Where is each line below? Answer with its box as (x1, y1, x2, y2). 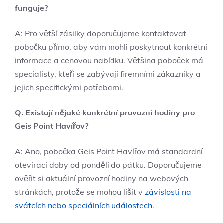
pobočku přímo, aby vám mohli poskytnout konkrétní (15, 41, 207, 52)
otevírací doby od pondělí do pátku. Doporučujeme (15, 159, 202, 170)
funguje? (15, 2, 48, 13)
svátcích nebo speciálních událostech (15, 200, 152, 210)
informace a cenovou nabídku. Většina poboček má (15, 55, 203, 65)
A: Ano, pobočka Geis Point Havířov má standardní (15, 146, 203, 156)
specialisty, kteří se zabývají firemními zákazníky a (15, 68, 201, 79)
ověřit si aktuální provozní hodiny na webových (15, 173, 188, 183)
